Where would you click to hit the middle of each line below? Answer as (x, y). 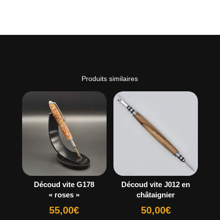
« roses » (64, 195)
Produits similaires (110, 78)
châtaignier (156, 195)
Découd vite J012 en (156, 185)
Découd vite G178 (64, 185)
